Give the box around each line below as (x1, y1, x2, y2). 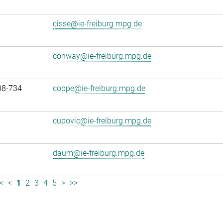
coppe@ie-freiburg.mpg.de (53, 84, 145, 93)
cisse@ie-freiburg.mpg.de (53, 19, 142, 28)
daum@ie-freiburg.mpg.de (53, 148, 144, 158)
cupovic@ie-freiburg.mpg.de (53, 116, 151, 125)
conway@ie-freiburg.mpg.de (53, 51, 151, 61)
